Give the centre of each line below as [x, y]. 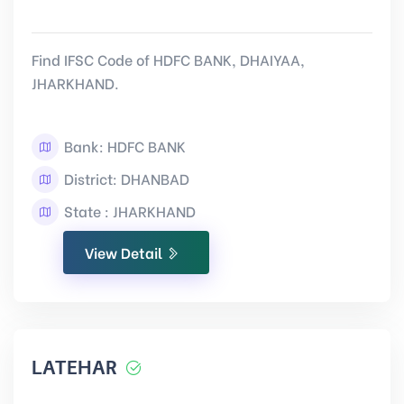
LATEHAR [74, 368]
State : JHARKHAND [128, 211]
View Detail [125, 252]
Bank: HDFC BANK [123, 146]
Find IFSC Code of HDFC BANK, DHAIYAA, [168, 59]
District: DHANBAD [125, 178]
